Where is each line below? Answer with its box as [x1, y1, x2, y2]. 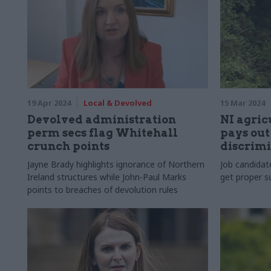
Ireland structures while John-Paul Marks [27, 171, 186, 183]
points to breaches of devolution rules [27, 184, 178, 195]
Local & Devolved [83, 97, 152, 108]
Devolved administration [27, 113, 176, 126]
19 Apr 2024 [27, 97, 71, 108]
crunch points [27, 140, 109, 152]
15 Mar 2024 [220, 97, 265, 108]
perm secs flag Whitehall [27, 126, 178, 139]
